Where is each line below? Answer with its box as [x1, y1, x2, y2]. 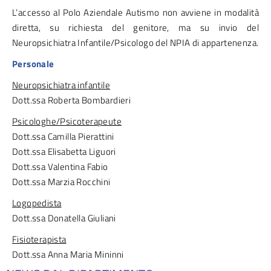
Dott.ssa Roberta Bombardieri [12, 93, 131, 107]
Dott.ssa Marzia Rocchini [12, 174, 111, 189]
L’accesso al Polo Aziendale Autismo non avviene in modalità [12, 5, 259, 19]
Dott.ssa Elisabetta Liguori [12, 144, 116, 158]
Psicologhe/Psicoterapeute [12, 114, 122, 128]
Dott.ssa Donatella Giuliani [12, 211, 116, 225]
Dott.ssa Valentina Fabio [12, 159, 108, 174]
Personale [12, 56, 54, 71]
